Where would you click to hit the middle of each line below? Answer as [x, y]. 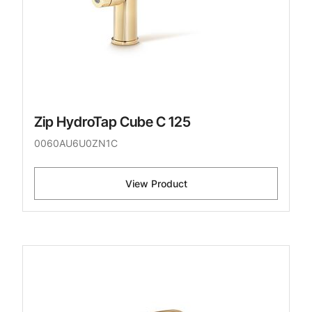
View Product [156, 184]
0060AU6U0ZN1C [76, 143]
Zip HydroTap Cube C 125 [112, 122]
